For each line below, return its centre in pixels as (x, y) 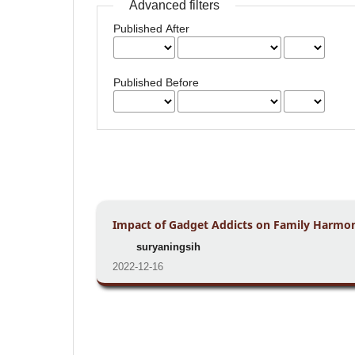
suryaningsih (168, 247)
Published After (152, 29)
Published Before (157, 83)
